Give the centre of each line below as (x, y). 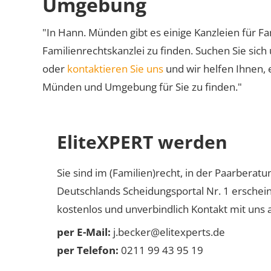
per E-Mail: (84, 232)
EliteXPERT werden (142, 142)
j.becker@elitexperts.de (168, 232)
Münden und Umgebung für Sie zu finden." (142, 87)
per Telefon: (88, 250)
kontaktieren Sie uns (115, 69)
